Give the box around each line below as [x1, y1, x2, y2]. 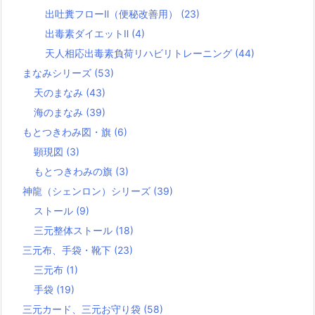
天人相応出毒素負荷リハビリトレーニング [45, 47, 235, 59]
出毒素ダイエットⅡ [45, 27, 131, 39]
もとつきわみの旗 [34, 165, 115, 177]
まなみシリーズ [22, 67, 94, 79]
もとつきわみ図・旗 [22, 126, 114, 138]
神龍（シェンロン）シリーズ [22, 185, 153, 197]
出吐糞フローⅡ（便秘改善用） [45, 8, 181, 20]
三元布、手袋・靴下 [22, 244, 114, 256]
